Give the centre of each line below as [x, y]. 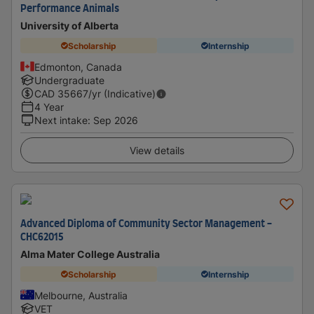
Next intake [61, 120]
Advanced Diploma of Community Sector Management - [146, 224]
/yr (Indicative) [122, 94]
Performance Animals [70, 9]
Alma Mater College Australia [90, 254]
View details [157, 150]
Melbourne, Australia [81, 295]
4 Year [49, 107]
